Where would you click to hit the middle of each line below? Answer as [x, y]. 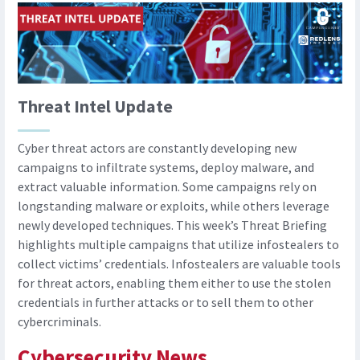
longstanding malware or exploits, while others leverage [174, 206]
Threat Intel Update [95, 107]
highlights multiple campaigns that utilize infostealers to [178, 245]
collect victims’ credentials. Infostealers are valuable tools [179, 264]
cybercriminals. [59, 322]
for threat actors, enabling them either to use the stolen [174, 283]
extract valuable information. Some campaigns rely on [167, 187]
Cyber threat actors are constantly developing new [157, 148]
